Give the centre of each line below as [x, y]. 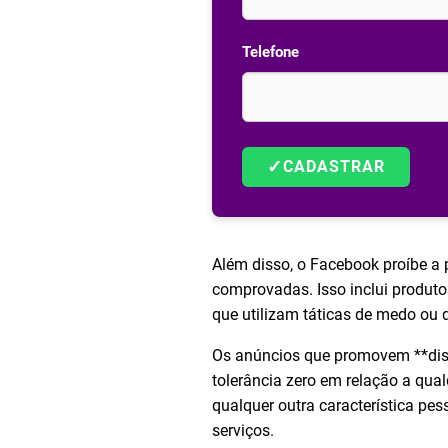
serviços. [243, 430]
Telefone [270, 52]
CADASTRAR [334, 166]
